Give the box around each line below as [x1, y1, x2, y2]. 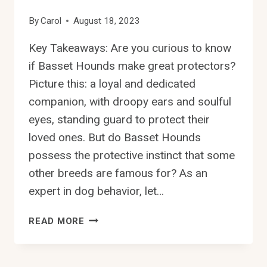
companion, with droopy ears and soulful [29, 94, 231, 108]
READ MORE [29, 215, 85, 226]
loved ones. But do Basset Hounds [29, 130, 201, 144]
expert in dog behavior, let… [29, 184, 164, 198]
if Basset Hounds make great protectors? [29, 58, 235, 73]
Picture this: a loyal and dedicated [29, 76, 195, 91]
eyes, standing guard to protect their [29, 112, 210, 126]
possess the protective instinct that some [29, 148, 235, 162]
